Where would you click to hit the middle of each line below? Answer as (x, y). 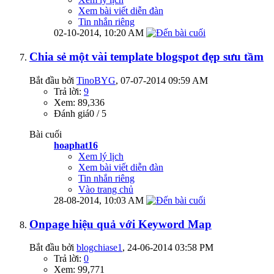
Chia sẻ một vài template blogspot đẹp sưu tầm (146, 57)
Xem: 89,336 (79, 102)
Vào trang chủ (106, 189)
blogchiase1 (99, 248)
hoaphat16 (76, 145)
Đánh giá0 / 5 (80, 113)
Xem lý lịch (101, 156)
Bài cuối (46, 134)
